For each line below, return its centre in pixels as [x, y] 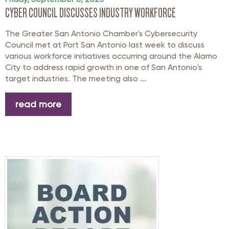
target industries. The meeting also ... [76, 79]
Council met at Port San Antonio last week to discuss [105, 45]
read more [38, 104]
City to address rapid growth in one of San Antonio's [104, 67]
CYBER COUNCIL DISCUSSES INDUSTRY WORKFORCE [90, 13]
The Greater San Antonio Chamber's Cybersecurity [101, 34]
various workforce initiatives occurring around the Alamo [111, 56]
